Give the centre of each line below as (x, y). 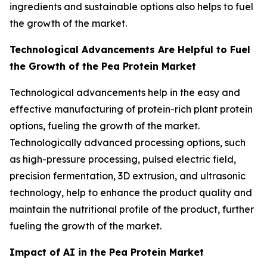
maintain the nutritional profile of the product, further (132, 209)
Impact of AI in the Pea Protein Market (107, 252)
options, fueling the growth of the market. (105, 125)
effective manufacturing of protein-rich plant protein (131, 109)
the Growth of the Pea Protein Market (103, 66)
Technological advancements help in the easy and (125, 92)
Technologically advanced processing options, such (128, 142)
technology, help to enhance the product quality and (131, 192)
